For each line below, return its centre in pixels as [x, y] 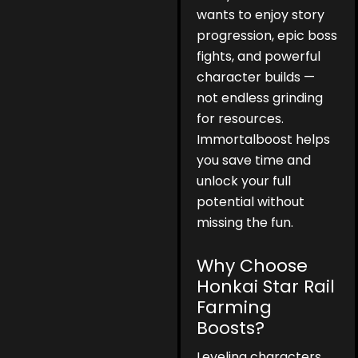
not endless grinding [260, 98]
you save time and [254, 161]
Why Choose [253, 266]
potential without [251, 202]
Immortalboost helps [264, 140]
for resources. [241, 119]
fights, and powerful [259, 57]
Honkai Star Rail [266, 287]
